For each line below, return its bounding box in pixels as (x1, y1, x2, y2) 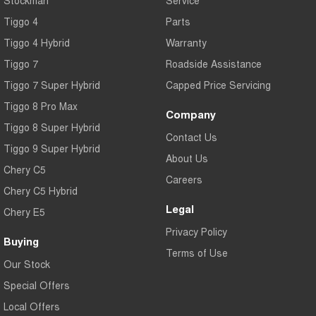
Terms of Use (165, 245, 228, 260)
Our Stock (4, 257, 50, 272)
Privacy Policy (165, 224, 227, 239)
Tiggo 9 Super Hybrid (4, 141, 100, 156)
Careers (165, 172, 202, 187)
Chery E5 (4, 205, 45, 219)
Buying (4, 233, 39, 250)
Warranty (165, 35, 207, 50)
